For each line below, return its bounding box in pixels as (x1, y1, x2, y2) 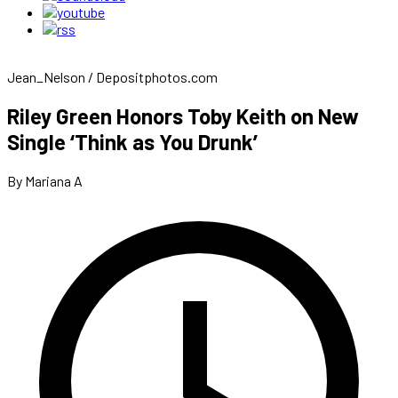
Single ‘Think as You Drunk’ (7, 128, 258, 155)
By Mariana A (7, 171, 83, 189)
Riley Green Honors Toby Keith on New (7, 102, 359, 129)
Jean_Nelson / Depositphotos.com (7, 68, 218, 85)
